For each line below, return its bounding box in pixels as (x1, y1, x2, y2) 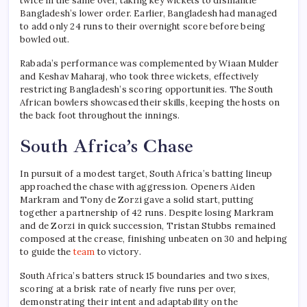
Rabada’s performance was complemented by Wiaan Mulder (20, 58, 279, 70)
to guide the (20, 246, 73, 258)
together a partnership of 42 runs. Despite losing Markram (20, 207, 274, 219)
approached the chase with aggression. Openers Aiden (20, 181, 256, 193)
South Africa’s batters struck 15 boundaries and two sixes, (20, 270, 270, 282)
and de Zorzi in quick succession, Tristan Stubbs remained (20, 220, 276, 232)
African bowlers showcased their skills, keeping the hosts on (20, 97, 280, 109)
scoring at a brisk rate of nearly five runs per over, (20, 283, 236, 295)
